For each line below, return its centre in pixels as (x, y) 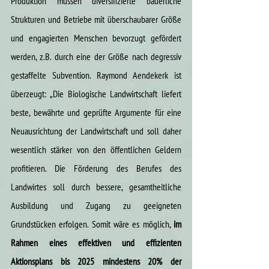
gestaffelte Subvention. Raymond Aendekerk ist (96, 75)
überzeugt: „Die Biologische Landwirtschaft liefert (96, 93)
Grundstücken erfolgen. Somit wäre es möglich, (92, 224)
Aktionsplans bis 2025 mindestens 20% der (96, 261)
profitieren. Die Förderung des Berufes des (96, 168)
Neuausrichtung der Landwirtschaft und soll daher (96, 131)
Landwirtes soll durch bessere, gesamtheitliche (96, 186)
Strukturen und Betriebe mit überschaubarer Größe (96, 19)
